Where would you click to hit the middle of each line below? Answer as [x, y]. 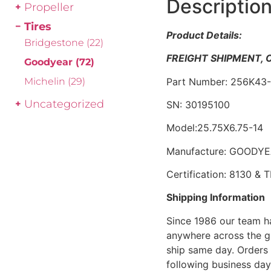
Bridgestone [55, 43]
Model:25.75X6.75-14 [215, 128]
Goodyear [50, 62]
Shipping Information [216, 198]
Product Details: [204, 35]
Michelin [46, 81]
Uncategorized [64, 104]
